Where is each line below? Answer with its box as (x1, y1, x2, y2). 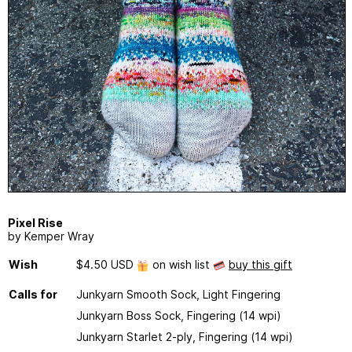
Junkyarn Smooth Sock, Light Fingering (76, 287, 280, 301)
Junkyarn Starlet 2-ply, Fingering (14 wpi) (76, 329, 293, 343)
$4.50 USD (76, 257, 137, 271)
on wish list (149, 257, 213, 271)
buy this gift (229, 257, 292, 271)
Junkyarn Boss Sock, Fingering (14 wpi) (76, 308, 281, 322)
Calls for (9, 287, 57, 301)
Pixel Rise (8, 215, 63, 229)
